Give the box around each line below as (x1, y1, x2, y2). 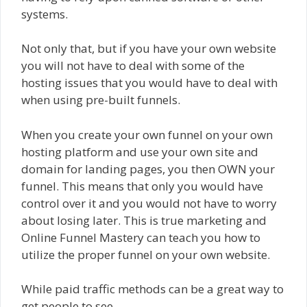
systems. (21, 5, 68, 22)
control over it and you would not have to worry (21, 195, 277, 211)
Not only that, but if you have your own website (21, 40, 276, 57)
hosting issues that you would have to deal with (21, 75, 278, 91)
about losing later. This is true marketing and (21, 212, 267, 228)
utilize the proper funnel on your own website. (21, 246, 270, 262)
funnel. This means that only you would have (21, 177, 263, 194)
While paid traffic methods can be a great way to (21, 281, 284, 297)
